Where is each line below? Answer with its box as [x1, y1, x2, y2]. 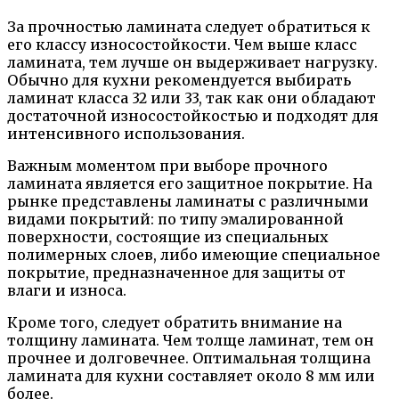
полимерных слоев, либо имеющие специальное [7, 246, 380, 265]
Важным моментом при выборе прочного [7, 157, 328, 175]
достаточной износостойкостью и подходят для [7, 107, 379, 126]
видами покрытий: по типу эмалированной [7, 210, 344, 229]
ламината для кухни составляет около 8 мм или [7, 367, 375, 386]
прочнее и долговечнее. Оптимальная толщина [7, 349, 370, 368]
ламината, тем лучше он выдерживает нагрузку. [7, 53, 378, 72]
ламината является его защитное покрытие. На [7, 175, 372, 193]
